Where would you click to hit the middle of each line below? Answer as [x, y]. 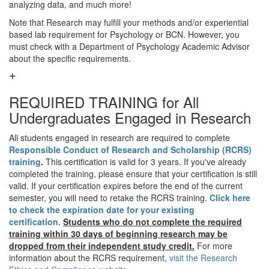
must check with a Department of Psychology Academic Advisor [129, 46]
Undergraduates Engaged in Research [130, 117]
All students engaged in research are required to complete [119, 138]
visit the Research [203, 258]
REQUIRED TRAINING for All [104, 102]
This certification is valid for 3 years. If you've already [145, 162]
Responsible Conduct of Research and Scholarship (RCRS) [130, 150]
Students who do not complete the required [153, 222]
